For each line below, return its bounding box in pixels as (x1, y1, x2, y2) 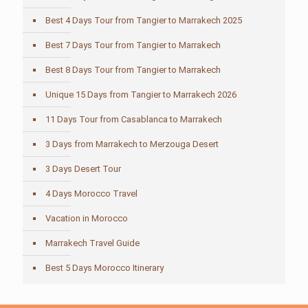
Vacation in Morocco (45, 213, 128, 223)
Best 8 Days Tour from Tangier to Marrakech (45, 65, 221, 75)
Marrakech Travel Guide (45, 238, 140, 248)
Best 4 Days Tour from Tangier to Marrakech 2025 (45, 15, 242, 25)
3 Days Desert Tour (45, 164, 121, 174)
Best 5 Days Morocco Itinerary (45, 263, 164, 273)
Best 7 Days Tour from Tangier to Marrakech (45, 40, 221, 50)
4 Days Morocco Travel (45, 188, 137, 199)
